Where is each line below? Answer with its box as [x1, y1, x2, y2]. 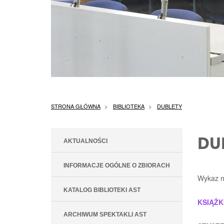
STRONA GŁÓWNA [51, 102, 100, 110]
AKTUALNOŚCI [63, 137, 107, 144]
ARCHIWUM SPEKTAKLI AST [63, 211, 146, 218]
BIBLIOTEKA [113, 102, 144, 110]
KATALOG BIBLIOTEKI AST [63, 186, 140, 193]
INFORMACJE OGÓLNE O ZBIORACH [63, 162, 170, 169]
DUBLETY [157, 102, 182, 110]
